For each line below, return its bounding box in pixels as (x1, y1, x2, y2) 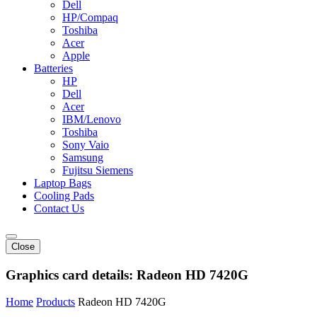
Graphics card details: (6, 267, 137, 282)
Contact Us (34, 202, 84, 214)
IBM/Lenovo (62, 113, 121, 125)
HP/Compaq (62, 11, 118, 23)
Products (36, 296, 75, 309)
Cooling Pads (34, 190, 94, 202)
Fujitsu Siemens (62, 164, 133, 176)
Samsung (62, 151, 103, 163)
